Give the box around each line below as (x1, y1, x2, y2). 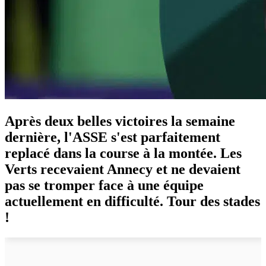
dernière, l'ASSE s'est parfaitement (5, 129, 220, 145)
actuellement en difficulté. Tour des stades (5, 193, 260, 209)
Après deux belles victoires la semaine (5, 113, 235, 129)
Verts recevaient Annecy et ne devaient (5, 161, 240, 177)
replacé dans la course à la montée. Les (5, 145, 242, 161)
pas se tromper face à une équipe (5, 177, 204, 193)
